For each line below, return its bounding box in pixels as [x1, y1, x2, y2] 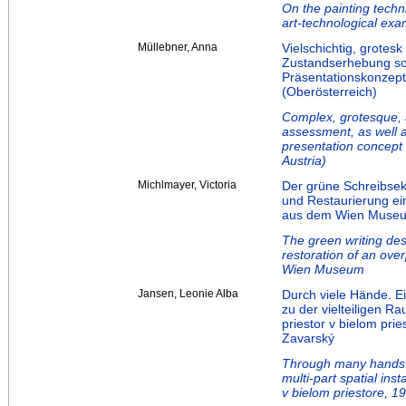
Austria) [282, 153, 326, 169]
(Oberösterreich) [282, 84, 377, 100]
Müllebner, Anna [138, 41, 217, 54]
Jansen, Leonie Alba [138, 287, 238, 301]
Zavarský [282, 331, 334, 346]
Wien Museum [282, 262, 364, 277]
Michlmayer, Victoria [138, 179, 237, 192]
